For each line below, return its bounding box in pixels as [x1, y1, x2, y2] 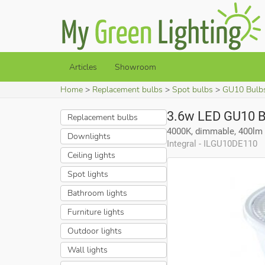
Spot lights [67, 168, 108, 180]
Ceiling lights [67, 149, 115, 161]
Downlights [67, 130, 111, 142]
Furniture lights [67, 206, 124, 218]
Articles [69, 61, 97, 73]
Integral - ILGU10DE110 [167, 138, 257, 149]
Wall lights [67, 244, 108, 256]
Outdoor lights [67, 225, 122, 237]
